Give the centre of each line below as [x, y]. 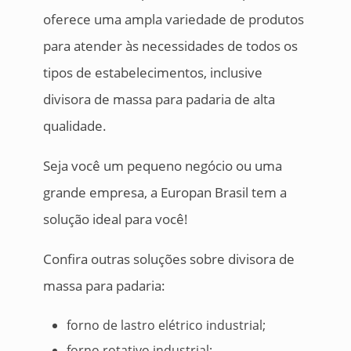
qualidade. [74, 126]
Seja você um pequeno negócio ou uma [162, 166]
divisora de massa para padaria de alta [159, 100]
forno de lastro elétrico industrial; [166, 326]
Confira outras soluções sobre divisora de [168, 259]
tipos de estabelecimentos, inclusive [152, 73]
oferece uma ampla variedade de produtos [173, 20]
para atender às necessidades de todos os [170, 46]
